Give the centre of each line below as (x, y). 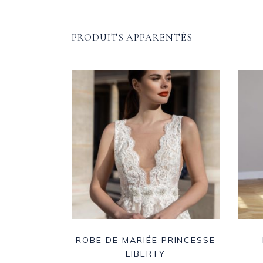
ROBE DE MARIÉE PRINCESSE (146, 240)
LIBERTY (146, 253)
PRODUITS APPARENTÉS (132, 38)
